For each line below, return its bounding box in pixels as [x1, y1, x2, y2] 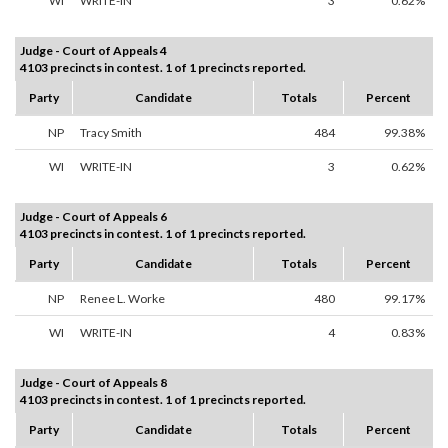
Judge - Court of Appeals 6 [20, 209, 167, 225]
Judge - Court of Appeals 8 [20, 375, 167, 391]
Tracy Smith [80, 125, 142, 141]
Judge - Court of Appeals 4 [20, 43, 167, 59]
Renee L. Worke [80, 291, 165, 307]
